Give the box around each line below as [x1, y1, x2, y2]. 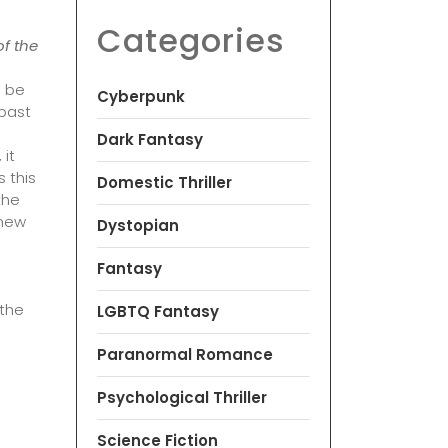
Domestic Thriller [97, 171, 232, 193]
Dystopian [97, 214, 179, 236]
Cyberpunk [97, 85, 185, 107]
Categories [97, 17, 285, 63]
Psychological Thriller [97, 386, 267, 408]
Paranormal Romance [97, 343, 273, 365]
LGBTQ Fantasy [97, 300, 219, 322]
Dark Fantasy [97, 128, 203, 150]
